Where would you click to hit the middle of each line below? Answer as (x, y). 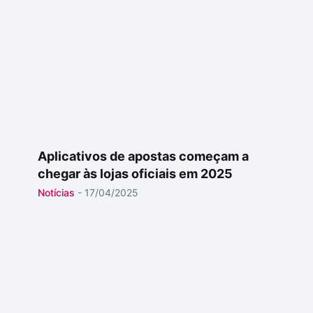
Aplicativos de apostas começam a (143, 156)
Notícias (56, 192)
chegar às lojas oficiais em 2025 (135, 174)
